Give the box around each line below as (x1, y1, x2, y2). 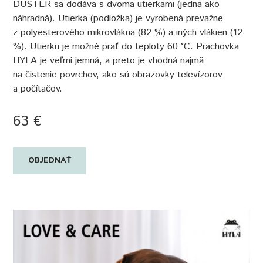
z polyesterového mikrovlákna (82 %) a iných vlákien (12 (13, 25, 243, 39)
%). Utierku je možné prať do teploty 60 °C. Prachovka (13, 39, 240, 53)
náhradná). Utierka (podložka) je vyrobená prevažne (13, 11, 224, 25)
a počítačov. (13, 82, 63, 96)
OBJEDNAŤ (28, 154, 72, 167)
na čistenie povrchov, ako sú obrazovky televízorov (13, 68, 223, 82)
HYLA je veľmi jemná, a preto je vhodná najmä (13, 53, 204, 68)
